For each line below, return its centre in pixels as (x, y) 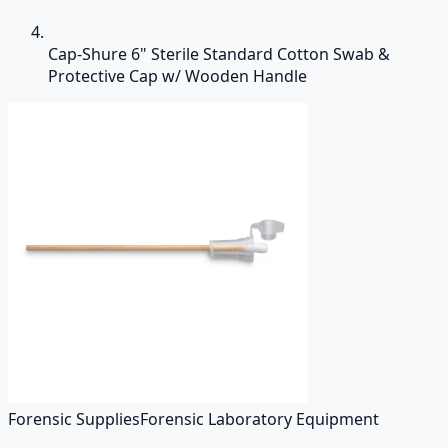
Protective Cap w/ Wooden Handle (177, 76)
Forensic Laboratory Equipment (259, 419)
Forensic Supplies (74, 419)
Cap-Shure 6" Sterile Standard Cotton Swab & (219, 54)
